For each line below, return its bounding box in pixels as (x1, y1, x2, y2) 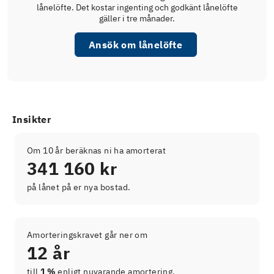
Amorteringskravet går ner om (27, 229, 148, 241)
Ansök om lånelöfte (88, 39, 183, 51)
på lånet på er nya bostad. (27, 182, 131, 193)
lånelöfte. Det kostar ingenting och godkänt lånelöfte (36, 2, 238, 13)
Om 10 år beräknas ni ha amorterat (27, 145, 166, 157)
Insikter (12, 113, 51, 126)
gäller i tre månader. (99, 13, 175, 24)
